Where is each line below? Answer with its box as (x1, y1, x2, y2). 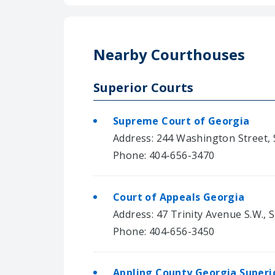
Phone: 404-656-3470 (113, 149, 215, 163)
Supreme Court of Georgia (113, 114, 250, 128)
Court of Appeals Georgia (113, 190, 245, 204)
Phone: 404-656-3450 (113, 224, 215, 238)
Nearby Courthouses (93, 44, 245, 64)
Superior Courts (93, 79, 193, 96)
